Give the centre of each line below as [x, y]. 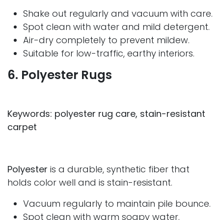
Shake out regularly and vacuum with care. [118, 14]
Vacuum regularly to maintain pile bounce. [117, 204]
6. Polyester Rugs [60, 75]
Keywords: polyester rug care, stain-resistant [106, 114]
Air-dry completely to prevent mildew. [106, 40]
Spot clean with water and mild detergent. [116, 27]
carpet [22, 127]
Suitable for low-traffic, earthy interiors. [109, 54]
